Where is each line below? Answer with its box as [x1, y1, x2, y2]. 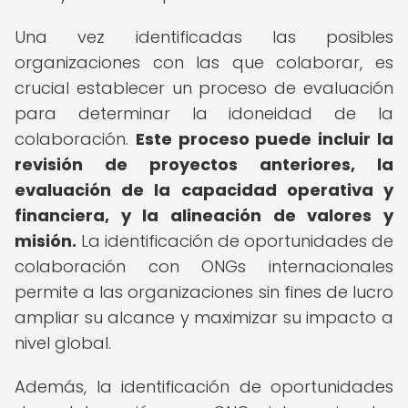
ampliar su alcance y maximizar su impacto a [15, 306, 393, 329]
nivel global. [15, 331, 111, 354]
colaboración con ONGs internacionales [15, 255, 393, 278]
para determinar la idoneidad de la [15, 102, 393, 125]
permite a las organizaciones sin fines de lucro [15, 280, 393, 303]
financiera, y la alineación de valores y [15, 204, 393, 227]
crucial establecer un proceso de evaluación [15, 76, 393, 99]
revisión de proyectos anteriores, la [15, 153, 393, 176]
